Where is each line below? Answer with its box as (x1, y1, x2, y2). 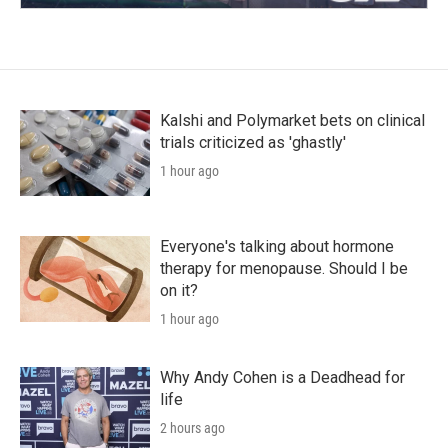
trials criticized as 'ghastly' (160, 132, 346, 152)
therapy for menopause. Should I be (160, 258, 408, 278)
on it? (160, 280, 198, 300)
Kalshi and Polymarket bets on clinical (160, 110, 425, 130)
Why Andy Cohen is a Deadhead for (160, 367, 405, 387)
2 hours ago (160, 419, 225, 436)
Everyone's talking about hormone (160, 236, 394, 256)
